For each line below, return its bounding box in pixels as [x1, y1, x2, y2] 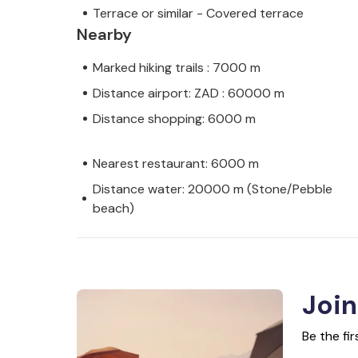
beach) [92, 199, 134, 217]
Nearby [77, 23, 132, 45]
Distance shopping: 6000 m [93, 109, 256, 127]
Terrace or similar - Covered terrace [93, 4, 304, 22]
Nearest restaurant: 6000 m [93, 154, 259, 172]
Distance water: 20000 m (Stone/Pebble [92, 180, 332, 197]
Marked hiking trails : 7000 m [93, 58, 261, 76]
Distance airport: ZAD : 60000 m [93, 84, 284, 101]
